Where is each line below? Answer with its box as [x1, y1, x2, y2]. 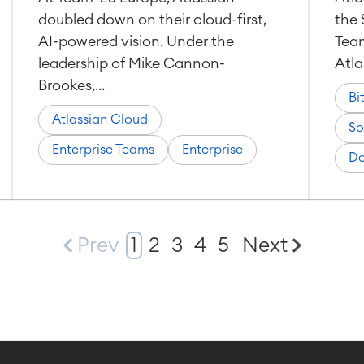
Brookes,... [37, 78, 105, 93]
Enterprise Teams [51, 143, 154, 156]
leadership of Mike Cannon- [37, 56, 225, 71]
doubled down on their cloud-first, [37, 12, 266, 27]
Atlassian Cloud [51, 113, 148, 126]
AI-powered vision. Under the [37, 34, 234, 49]
